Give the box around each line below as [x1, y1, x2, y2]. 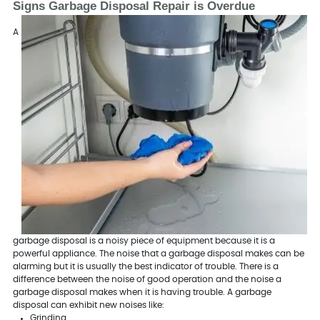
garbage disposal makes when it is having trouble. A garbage [12, 287, 271, 296]
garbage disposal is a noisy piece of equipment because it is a [12, 236, 275, 245]
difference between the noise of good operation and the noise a [12, 274, 281, 284]
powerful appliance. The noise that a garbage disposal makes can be [12, 249, 304, 258]
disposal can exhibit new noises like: [12, 300, 164, 309]
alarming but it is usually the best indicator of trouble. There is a [12, 261, 279, 271]
